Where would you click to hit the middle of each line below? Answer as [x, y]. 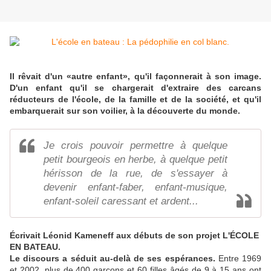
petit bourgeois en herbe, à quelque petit [135, 160]
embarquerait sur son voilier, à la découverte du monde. [126, 111]
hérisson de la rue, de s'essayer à [135, 174]
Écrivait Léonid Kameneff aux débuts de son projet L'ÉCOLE [134, 236]
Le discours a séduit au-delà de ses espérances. [113, 259]
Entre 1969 [238, 259]
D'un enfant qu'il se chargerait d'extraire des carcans [135, 88]
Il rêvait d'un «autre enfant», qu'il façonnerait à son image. [135, 77]
